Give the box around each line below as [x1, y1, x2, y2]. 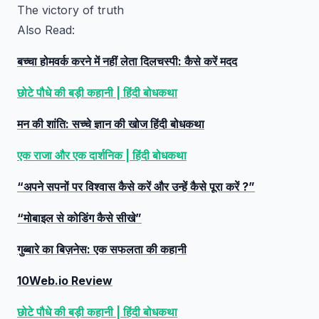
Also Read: [17, 23, 75, 37]
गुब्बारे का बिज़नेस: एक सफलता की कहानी [17, 242, 187, 256]
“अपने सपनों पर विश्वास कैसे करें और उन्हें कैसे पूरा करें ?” [17, 179, 255, 194]
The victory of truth [17, 3, 124, 17]
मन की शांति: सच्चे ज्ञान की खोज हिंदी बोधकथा [17, 117, 204, 131]
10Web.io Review [17, 273, 113, 288]
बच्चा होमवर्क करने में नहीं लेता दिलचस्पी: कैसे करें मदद [17, 54, 237, 68]
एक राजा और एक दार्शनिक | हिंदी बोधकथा [17, 148, 187, 162]
